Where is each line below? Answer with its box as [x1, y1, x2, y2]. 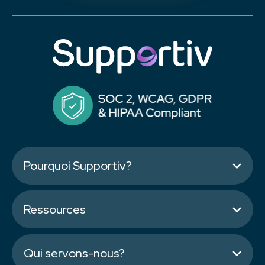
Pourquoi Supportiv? [24, 158, 132, 174]
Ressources [24, 202, 86, 218]
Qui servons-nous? [24, 245, 125, 261]
